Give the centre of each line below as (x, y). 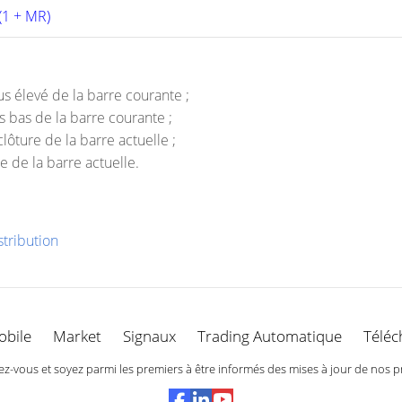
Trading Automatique (270, 336)
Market (77, 336)
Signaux (149, 336)
